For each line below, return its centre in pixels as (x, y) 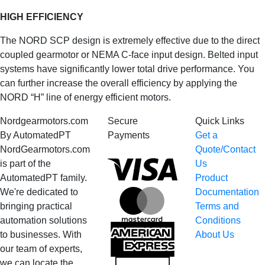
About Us (215, 234)
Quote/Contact (225, 149)
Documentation (227, 192)
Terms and (217, 206)
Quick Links (220, 121)
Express (194, 242)
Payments (129, 135)
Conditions (218, 220)
